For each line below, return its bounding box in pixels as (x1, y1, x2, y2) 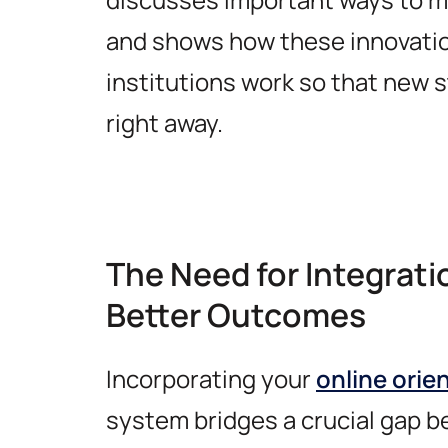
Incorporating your (106, 362, 316, 395)
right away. (106, 106, 223, 139)
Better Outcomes (106, 293, 366, 337)
